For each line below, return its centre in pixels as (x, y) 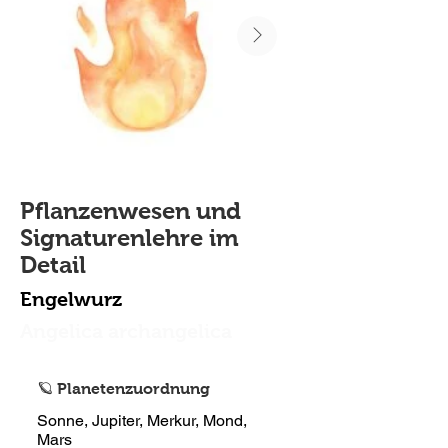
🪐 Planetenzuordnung (123, 388)
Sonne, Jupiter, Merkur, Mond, (142, 420)
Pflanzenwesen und (130, 210)
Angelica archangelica (126, 331)
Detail (53, 264)
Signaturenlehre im (129, 237)
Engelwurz (71, 299)
